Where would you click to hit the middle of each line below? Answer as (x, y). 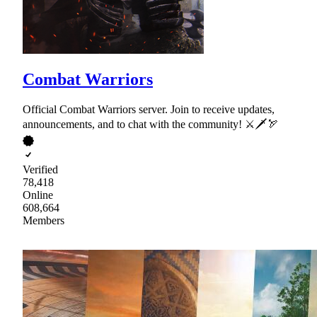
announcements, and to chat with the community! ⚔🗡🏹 (151, 125)
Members (44, 221)
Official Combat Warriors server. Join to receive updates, (149, 110)
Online (38, 195)
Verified (40, 170)
